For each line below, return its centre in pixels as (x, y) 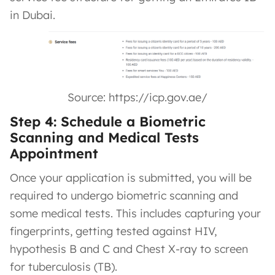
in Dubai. (33, 15)
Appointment (54, 153)
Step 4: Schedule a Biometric (108, 121)
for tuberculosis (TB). (64, 266)
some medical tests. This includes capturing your (135, 213)
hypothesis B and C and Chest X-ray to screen (129, 249)
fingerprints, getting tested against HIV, (113, 231)
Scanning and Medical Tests (104, 137)
